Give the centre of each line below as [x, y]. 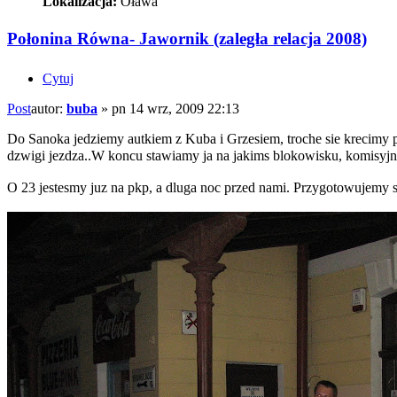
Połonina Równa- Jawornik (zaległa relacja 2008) [187, 38]
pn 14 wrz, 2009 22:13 [175, 109]
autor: [49, 109]
